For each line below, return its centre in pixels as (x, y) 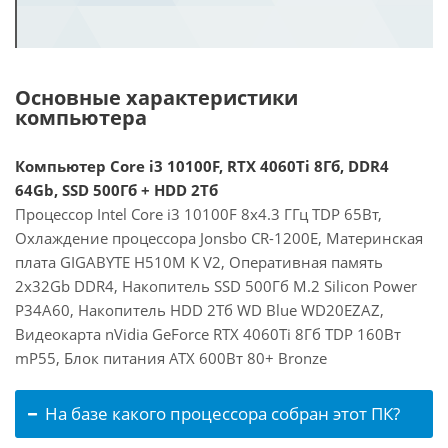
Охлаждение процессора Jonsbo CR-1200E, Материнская (219, 238)
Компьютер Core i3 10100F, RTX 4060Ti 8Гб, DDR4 (202, 166)
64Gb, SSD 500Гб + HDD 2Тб (116, 190)
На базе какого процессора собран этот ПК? (222, 413)
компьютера (81, 117)
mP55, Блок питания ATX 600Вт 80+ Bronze (171, 358)
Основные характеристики (156, 97)
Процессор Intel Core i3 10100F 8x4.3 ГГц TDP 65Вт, (198, 214)
